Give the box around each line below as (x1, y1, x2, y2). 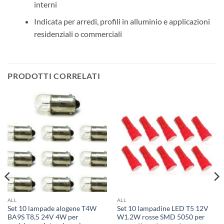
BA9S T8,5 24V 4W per (7, 213, 78, 221)
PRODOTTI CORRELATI (7, 71, 100, 81)
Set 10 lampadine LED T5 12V (116, 204, 208, 213)
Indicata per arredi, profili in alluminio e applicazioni (33, 16, 210, 26)
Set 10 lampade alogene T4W (7, 204, 96, 213)
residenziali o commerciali (33, 29, 122, 39)
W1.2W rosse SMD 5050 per (116, 213, 205, 221)
